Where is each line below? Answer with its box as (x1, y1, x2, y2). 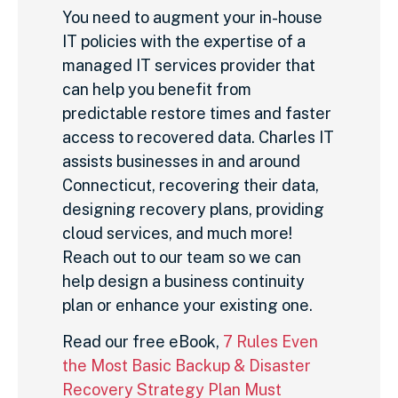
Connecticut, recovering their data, (62, 175, 319, 195)
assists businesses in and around (62, 151, 300, 171)
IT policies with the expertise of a (62, 31, 306, 51)
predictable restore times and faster (62, 103, 331, 123)
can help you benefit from (62, 79, 251, 99)
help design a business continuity (62, 271, 305, 291)
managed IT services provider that (62, 55, 315, 75)
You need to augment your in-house (62, 7, 322, 27)
